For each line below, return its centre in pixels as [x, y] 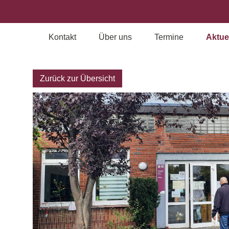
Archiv [209, 52]
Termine [169, 37]
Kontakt [62, 37]
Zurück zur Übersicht [77, 78]
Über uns [115, 37]
